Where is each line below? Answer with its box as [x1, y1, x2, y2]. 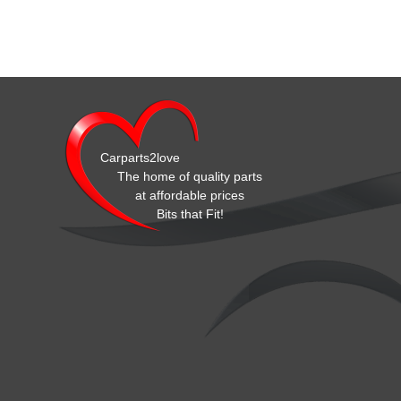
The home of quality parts [117, 169, 262, 183]
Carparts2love [100, 150, 180, 165]
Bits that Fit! [156, 207, 224, 221]
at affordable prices [135, 188, 244, 202]
